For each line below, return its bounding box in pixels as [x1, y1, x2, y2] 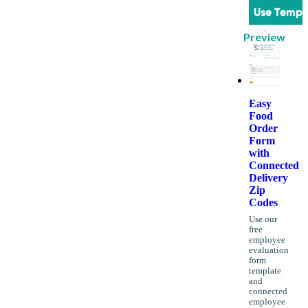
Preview [243, 30, 286, 44]
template [248, 266, 281, 276]
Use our [248, 214, 277, 225]
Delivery [248, 172, 288, 184]
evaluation [248, 245, 289, 256]
